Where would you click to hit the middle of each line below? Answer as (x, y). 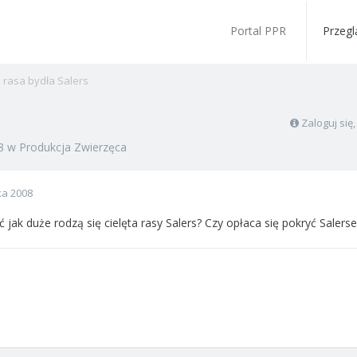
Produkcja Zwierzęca (73, 147)
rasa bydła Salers (46, 80)
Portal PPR (258, 30)
